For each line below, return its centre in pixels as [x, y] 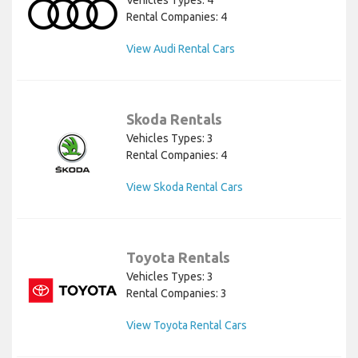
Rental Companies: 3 [177, 293]
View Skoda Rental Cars [185, 187]
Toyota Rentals [178, 257]
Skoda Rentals [174, 119]
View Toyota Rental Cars [187, 325]
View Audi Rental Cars [181, 48]
